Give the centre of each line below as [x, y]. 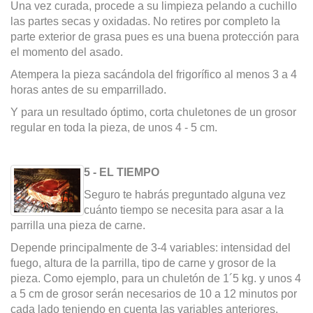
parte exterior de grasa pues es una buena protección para [155, 37]
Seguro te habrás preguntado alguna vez [184, 195]
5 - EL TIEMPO [121, 173]
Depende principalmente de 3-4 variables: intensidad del [151, 248]
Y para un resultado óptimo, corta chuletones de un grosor [153, 112]
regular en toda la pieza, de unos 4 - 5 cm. [114, 128]
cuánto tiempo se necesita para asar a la [183, 210]
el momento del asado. [67, 52]
